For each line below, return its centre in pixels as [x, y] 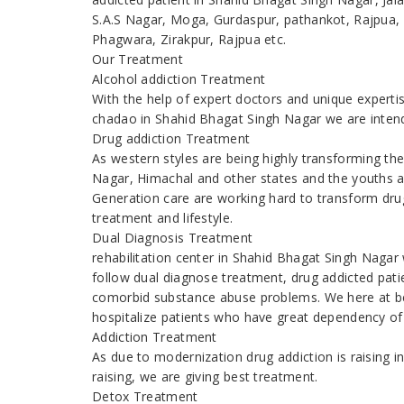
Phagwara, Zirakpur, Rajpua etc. [189, 40]
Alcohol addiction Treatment [179, 79]
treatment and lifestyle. [163, 218]
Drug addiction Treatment [171, 139]
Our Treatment [138, 60]
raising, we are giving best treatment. [205, 377]
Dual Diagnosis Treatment [173, 238]
